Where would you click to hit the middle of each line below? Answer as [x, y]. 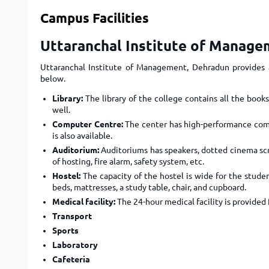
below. [53, 79]
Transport [72, 216]
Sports [65, 231]
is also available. [82, 136]
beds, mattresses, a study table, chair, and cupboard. [150, 187]
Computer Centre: [88, 124]
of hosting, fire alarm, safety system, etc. [128, 162]
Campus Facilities [95, 18]
